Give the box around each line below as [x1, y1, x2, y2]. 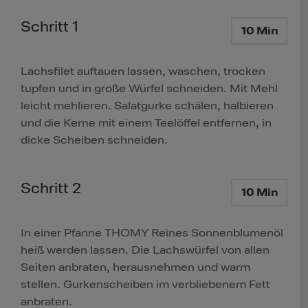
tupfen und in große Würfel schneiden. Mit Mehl [21, 82, 278, 96]
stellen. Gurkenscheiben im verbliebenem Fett [21, 278, 270, 292]
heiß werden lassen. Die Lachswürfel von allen [21, 243, 269, 258]
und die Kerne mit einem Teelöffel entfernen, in [21, 116, 272, 131]
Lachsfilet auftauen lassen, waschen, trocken [21, 65, 265, 79]
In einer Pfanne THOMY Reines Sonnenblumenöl [21, 226, 283, 241]
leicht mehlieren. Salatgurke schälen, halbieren [21, 99, 274, 113]
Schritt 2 [21, 179, 81, 198]
